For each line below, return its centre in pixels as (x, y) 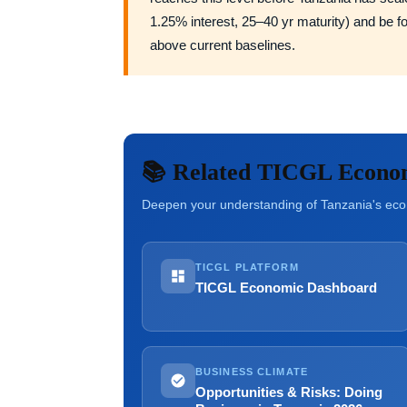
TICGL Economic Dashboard (286, 288)
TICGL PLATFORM (247, 267)
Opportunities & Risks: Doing (289, 392)
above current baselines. (223, 45)
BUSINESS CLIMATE (252, 372)
